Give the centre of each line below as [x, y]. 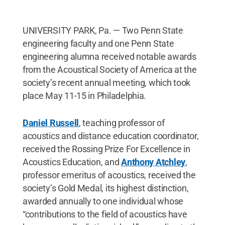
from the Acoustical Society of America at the [109, 69]
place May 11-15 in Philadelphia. [84, 95]
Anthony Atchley [153, 162]
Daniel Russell [51, 123]
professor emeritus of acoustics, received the [109, 175]
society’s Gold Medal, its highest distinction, [105, 188]
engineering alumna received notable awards [109, 56]
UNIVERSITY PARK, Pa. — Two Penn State [103, 30]
